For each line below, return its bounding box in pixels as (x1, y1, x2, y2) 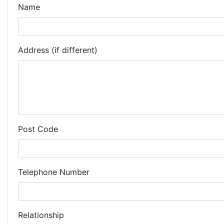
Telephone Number (18, 167, 89, 177)
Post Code (18, 124, 58, 134)
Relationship (18, 210, 64, 220)
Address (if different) (18, 45, 97, 55)
